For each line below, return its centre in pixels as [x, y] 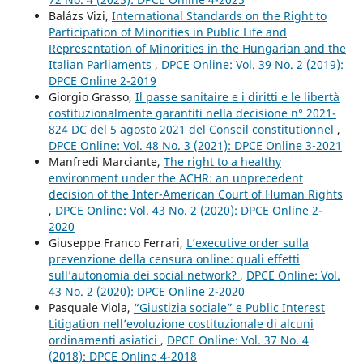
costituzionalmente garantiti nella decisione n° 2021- [192, 113]
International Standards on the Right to [219, 16]
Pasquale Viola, [91, 308]
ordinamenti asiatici [104, 340]
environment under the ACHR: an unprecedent [175, 178]
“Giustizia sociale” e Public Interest [229, 308]
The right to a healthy [222, 162]
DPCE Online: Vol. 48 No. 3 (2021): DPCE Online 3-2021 [195, 146]
